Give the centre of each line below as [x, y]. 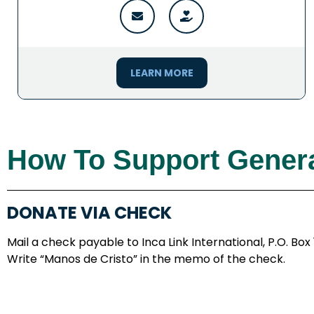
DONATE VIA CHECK [89, 212]
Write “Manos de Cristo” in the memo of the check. [148, 259]
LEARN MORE [162, 73]
